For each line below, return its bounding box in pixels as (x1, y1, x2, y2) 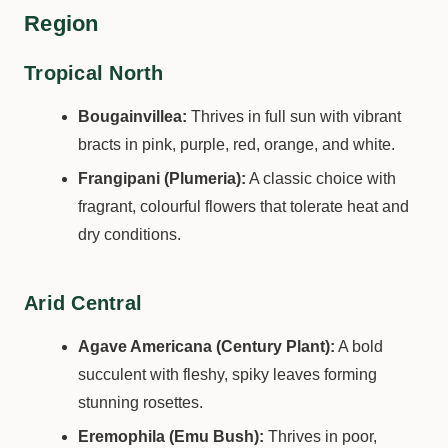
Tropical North (24, 62, 164, 84)
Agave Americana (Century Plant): (78, 338, 336, 355)
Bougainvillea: (78, 108, 188, 125)
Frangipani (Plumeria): (78, 170, 247, 187)
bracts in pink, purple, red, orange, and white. (78, 136, 396, 153)
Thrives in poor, (264, 428, 378, 445)
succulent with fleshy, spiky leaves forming (78, 366, 378, 383)
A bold (335, 338, 384, 355)
